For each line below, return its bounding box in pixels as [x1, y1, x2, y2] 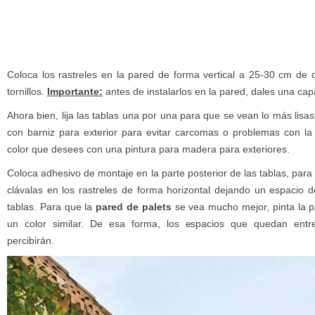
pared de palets [96, 201, 172, 212]
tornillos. [7, 86, 47, 97]
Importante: [47, 86, 103, 97]
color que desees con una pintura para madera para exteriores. [7, 143, 290, 155]
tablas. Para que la [7, 201, 96, 212]
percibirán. [7, 235, 54, 246]
